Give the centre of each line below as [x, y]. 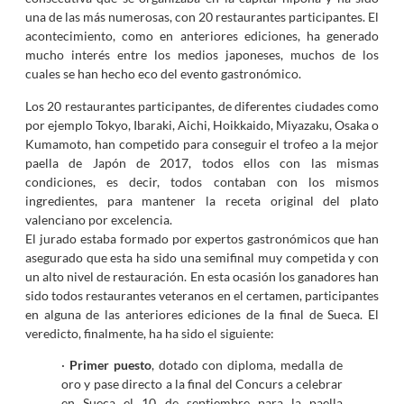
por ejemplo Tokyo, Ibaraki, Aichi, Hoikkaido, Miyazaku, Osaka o [202, 124]
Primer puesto [110, 365]
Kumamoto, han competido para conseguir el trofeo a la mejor [202, 143]
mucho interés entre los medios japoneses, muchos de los [202, 55]
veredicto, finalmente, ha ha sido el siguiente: [149, 333]
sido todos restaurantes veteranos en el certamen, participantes [202, 295]
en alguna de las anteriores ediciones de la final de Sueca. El [202, 314]
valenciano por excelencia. [98, 219]
